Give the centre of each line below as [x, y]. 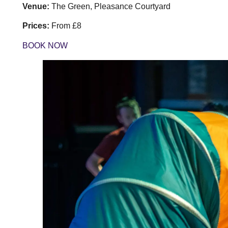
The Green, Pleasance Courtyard [110, 7]
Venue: [36, 7]
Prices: [36, 26]
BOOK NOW [45, 45]
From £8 [65, 26]
